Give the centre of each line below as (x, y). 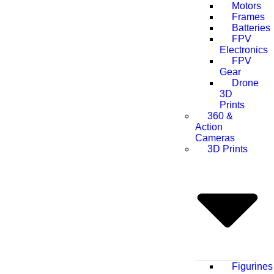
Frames (248, 17)
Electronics (244, 50)
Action (209, 127)
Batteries (251, 28)
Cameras (215, 138)
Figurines (252, 267)
